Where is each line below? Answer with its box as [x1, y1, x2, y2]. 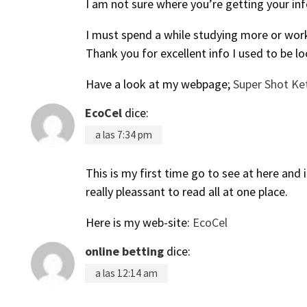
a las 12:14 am [95, 267, 158, 280]
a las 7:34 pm [95, 128, 152, 141]
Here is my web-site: [86, 214, 193, 230]
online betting [85, 243, 164, 259]
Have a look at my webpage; [86, 76, 233, 92]
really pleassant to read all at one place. [86, 184, 288, 199]
